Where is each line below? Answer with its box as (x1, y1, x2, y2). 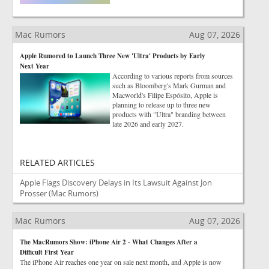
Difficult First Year (20, 247, 74, 257)
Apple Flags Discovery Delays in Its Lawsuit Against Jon (20, 177, 212, 188)
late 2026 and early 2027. (112, 119, 184, 128)
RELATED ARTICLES (20, 157, 95, 168)
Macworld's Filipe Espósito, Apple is (112, 90, 218, 100)
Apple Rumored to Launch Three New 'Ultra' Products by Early (20, 51, 205, 61)
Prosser (20, 188, 47, 199)
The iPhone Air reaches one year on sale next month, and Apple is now (20, 257, 222, 267)
